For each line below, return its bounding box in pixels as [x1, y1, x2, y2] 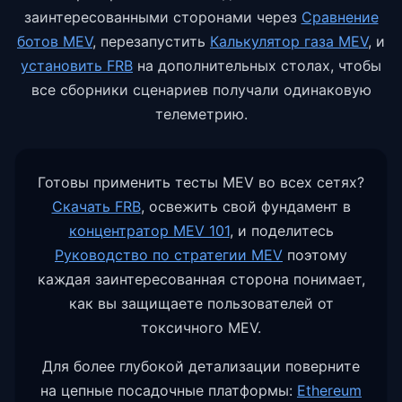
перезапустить [100, 32, 205, 51]
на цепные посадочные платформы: [40, 381, 293, 400]
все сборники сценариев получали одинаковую [31, 81, 371, 100]
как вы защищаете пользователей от [68, 294, 334, 313]
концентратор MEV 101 [68, 222, 230, 240]
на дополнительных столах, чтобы [137, 57, 381, 75]
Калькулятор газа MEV [210, 32, 368, 51]
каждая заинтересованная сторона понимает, [37, 270, 365, 289]
